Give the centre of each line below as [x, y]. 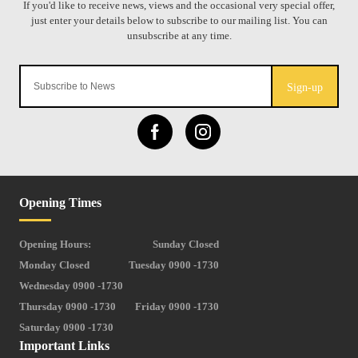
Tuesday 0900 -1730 [174, 265]
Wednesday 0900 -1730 [71, 285]
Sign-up [305, 87]
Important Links [64, 345]
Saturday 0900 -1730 [66, 327]
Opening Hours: [55, 244]
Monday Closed [54, 265]
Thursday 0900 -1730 [68, 306]
